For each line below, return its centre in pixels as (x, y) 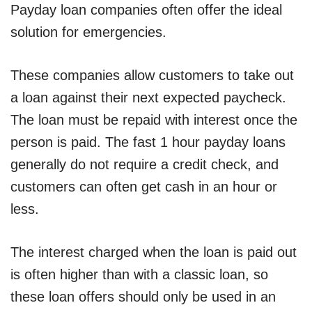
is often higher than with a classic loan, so (139, 275)
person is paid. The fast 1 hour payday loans (148, 142)
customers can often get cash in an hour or (144, 187)
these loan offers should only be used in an (143, 297)
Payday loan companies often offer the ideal (146, 10)
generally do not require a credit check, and (145, 165)
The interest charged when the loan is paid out (154, 252)
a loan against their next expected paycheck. (148, 98)
